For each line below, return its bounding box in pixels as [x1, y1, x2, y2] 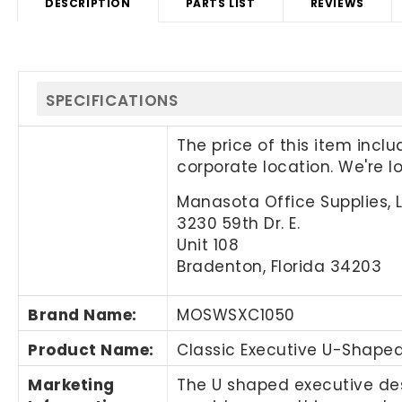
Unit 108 [177, 233, 240, 256]
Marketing [28, 373, 115, 396]
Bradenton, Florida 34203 [177, 255, 382, 277]
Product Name [28, 338, 150, 361]
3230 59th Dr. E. [177, 212, 301, 234]
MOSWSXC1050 [177, 303, 295, 326]
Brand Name [28, 303, 133, 326]
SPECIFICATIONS [46, 89, 179, 111]
